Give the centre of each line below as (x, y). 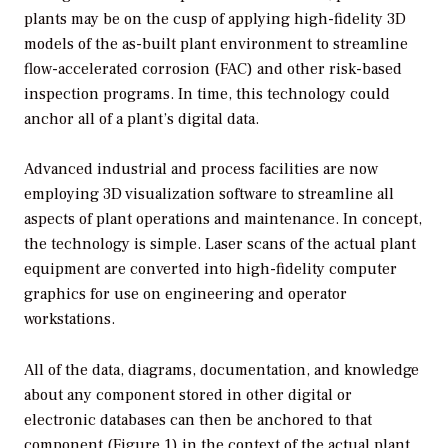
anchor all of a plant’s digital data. (141, 118)
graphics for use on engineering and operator (185, 294)
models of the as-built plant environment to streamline (216, 43)
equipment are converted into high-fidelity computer (210, 269)
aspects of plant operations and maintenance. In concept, (223, 219)
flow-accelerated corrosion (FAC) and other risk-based (213, 68)
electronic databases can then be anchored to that (198, 420)
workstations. (69, 319)
